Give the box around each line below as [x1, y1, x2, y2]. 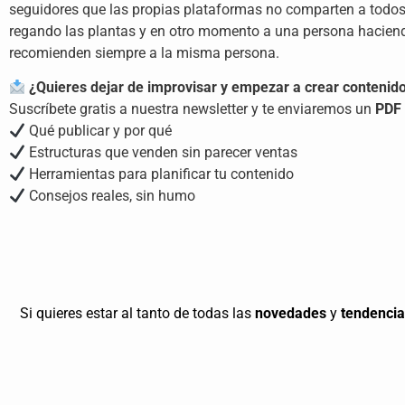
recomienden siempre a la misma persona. [9, 43, 279, 61]
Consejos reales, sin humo [25, 187, 196, 205]
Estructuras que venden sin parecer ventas [25, 144, 298, 162]
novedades [255, 304, 326, 322]
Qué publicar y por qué [25, 122, 173, 140]
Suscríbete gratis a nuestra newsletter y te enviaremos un [9, 100, 375, 118]
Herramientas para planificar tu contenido [25, 165, 295, 184]
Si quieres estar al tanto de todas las [20, 304, 255, 322]
